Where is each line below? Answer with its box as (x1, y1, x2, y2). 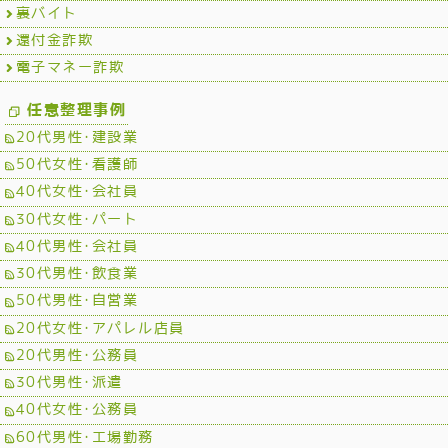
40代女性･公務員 (15, 402, 139, 417)
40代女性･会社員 (15, 184, 139, 199)
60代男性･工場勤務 (15, 429, 154, 444)
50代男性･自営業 (15, 293, 139, 308)
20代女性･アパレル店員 (15, 320, 185, 335)
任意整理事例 (27, 102, 127, 118)
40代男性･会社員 (15, 238, 139, 253)
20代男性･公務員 (15, 347, 139, 362)
